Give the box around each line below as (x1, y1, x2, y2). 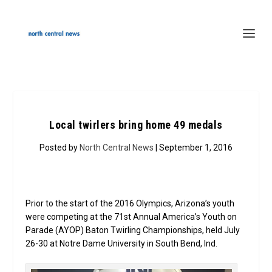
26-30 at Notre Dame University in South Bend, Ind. (25, 239, 218, 248)
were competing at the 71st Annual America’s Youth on (25, 212, 237, 222)
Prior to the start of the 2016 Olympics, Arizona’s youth (25, 199, 235, 208)
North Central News (80, 143, 154, 152)
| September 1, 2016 (154, 143, 233, 152)
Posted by (39, 143, 80, 152)
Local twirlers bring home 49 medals (49, 118, 223, 131)
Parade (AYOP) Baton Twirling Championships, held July (25, 225, 240, 235)
